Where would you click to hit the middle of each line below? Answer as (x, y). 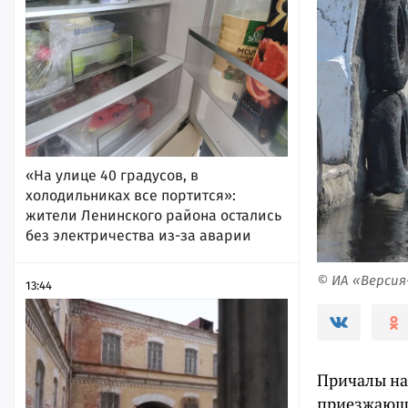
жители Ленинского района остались (153, 215)
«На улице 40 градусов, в (112, 175)
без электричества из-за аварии (138, 235)
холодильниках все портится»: (131, 195)
